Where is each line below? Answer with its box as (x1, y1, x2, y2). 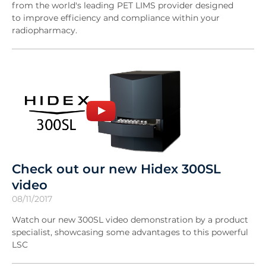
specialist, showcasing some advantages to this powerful (12, 227, 248, 238)
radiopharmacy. (12, 24, 80, 36)
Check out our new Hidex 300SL (12, 161, 221, 177)
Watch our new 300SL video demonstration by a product (12, 214, 248, 226)
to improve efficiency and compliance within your (12, 12, 220, 23)
